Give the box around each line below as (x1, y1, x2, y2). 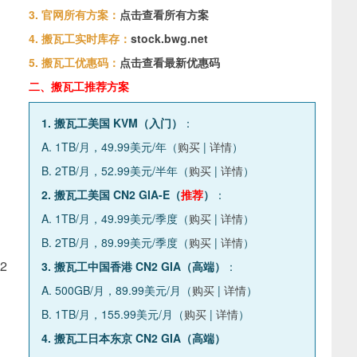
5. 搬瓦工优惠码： (29, 54, 120, 70)
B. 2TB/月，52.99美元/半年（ (41, 163, 189, 178)
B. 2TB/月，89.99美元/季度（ (41, 234, 189, 250)
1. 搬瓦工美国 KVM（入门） (41, 115, 182, 131)
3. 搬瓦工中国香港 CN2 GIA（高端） (41, 258, 226, 274)
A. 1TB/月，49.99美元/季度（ (41, 210, 189, 226)
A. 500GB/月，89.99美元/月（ (41, 282, 192, 298)
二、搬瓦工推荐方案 (29, 78, 129, 94)
